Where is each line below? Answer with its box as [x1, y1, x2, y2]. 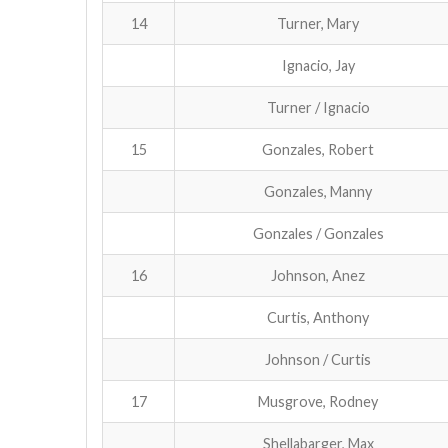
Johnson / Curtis [265, 350, 371, 368]
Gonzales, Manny [264, 182, 372, 200]
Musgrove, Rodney [258, 392, 378, 410]
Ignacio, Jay [281, 56, 355, 74]
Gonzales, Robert [262, 140, 374, 158]
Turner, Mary [277, 14, 359, 32]
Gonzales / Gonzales [252, 224, 384, 242]
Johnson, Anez [271, 266, 365, 284]
